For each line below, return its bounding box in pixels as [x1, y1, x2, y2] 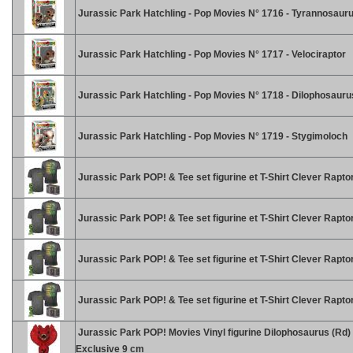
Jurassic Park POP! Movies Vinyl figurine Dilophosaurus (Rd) [76, 327, 351, 338]
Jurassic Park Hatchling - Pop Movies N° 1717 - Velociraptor [76, 49, 346, 60]
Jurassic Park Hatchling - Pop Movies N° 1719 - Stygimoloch [76, 131, 347, 142]
